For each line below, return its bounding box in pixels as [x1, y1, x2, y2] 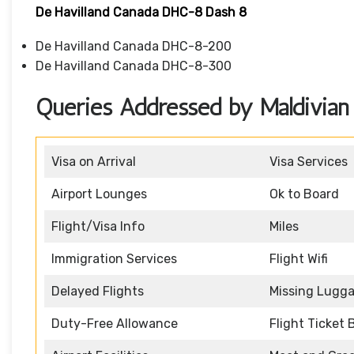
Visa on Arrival [51, 154, 136, 170]
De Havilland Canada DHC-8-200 [36, 39, 232, 55]
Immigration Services [51, 251, 177, 267]
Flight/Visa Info [51, 219, 145, 235]
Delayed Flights [51, 284, 144, 299]
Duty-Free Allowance [51, 316, 178, 332]
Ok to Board [269, 186, 339, 202]
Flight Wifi [269, 251, 328, 267]
